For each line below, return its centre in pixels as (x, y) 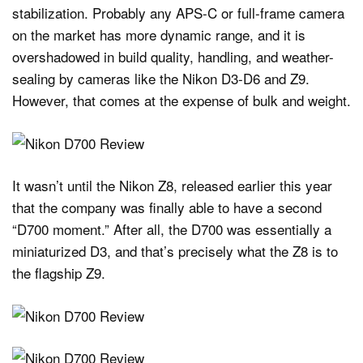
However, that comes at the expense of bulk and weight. (181, 100)
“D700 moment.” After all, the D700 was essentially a (172, 229)
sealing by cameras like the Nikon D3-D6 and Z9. (161, 79)
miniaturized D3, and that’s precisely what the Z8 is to (175, 251)
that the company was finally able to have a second (167, 207)
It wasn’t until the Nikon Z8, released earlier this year (172, 186)
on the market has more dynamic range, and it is (159, 35)
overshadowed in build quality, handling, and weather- (173, 57)
